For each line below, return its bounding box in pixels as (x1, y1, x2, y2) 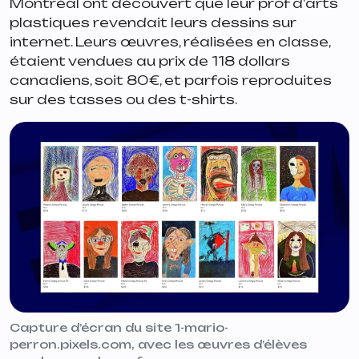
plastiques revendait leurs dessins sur (10, 14, 296, 30)
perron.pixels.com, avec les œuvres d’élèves (10, 337, 307, 352)
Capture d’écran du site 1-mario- (10, 321, 228, 335)
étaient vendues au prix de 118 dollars (10, 52, 290, 69)
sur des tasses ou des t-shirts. (10, 91, 240, 107)
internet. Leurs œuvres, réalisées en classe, (10, 33, 330, 50)
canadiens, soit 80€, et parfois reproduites (10, 71, 332, 88)
